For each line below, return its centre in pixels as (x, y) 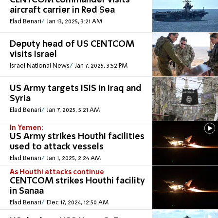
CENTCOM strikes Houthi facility (77, 181)
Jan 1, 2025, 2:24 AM (73, 159)
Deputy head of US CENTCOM (72, 45)
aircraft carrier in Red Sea (62, 10)
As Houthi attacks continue (57, 173)
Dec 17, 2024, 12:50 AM (77, 203)
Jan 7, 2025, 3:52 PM (101, 66)
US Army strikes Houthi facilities (77, 137)
